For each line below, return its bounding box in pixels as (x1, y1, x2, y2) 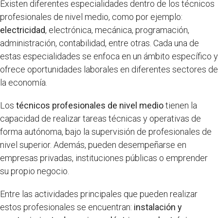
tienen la (163, 100, 197, 110)
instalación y (134, 201, 182, 212)
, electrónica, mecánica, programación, (45, 24, 189, 35)
